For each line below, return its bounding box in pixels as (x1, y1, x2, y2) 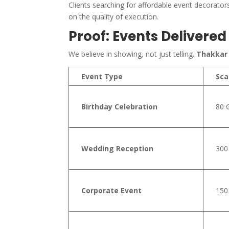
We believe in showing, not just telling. (68, 49, 197, 59)
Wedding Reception (81, 143, 154, 153)
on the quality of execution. (68, 11, 159, 21)
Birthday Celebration (81, 101, 158, 111)
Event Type (81, 71, 123, 81)
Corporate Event (81, 185, 142, 195)
